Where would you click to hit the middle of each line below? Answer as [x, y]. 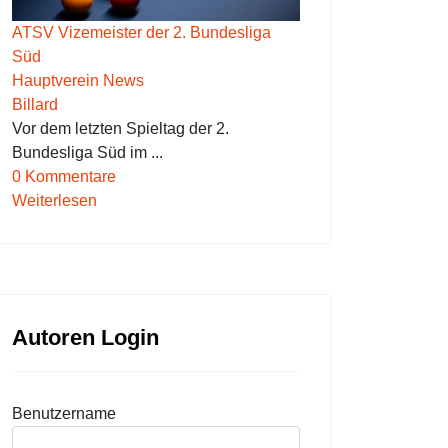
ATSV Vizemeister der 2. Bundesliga [141, 33]
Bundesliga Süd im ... [87, 153]
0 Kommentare [64, 177]
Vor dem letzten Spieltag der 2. [120, 129]
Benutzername [64, 414]
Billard [35, 105]
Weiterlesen [54, 201]
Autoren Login [85, 338]
